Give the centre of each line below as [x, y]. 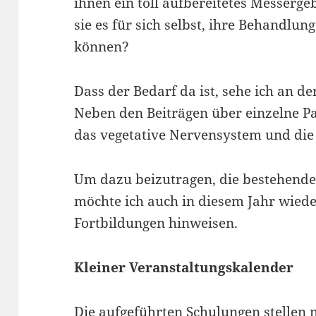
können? [102, 47]
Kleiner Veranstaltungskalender [184, 268]
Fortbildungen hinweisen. [156, 223]
